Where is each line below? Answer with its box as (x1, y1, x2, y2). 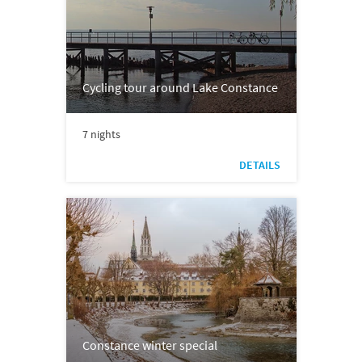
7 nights (82, 126, 120, 141)
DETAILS (238, 157, 280, 172)
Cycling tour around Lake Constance (82, 78, 278, 95)
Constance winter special (82, 336, 217, 353)
